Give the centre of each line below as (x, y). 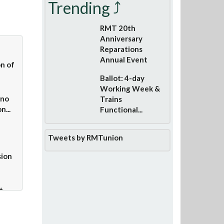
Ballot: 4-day (122, 78)
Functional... (121, 109)
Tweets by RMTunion (85, 137)
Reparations (121, 49)
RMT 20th (117, 28)
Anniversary (121, 38)
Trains (111, 99)
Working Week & (130, 88)
